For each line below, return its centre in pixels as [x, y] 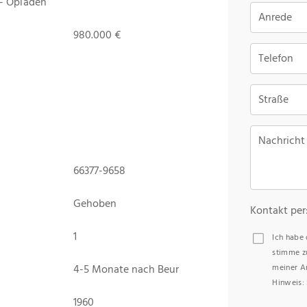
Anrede [275, 17]
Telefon [276, 58]
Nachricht [282, 140]
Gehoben [95, 203]
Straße [274, 99]
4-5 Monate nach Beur [126, 269]
